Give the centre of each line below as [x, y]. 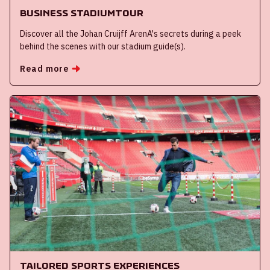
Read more [45, 68]
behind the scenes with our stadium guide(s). [103, 46]
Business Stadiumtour [82, 13]
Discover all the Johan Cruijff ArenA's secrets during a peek [130, 33]
